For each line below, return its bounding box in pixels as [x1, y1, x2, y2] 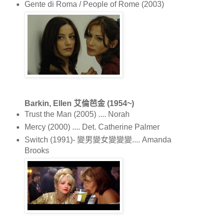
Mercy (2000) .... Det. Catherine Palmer [24, 122, 160, 131]
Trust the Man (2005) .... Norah [24, 110, 130, 118]
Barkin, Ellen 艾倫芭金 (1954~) [24, 99, 134, 108]
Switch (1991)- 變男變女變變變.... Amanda [24, 135, 171, 144]
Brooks [24, 146, 49, 155]
